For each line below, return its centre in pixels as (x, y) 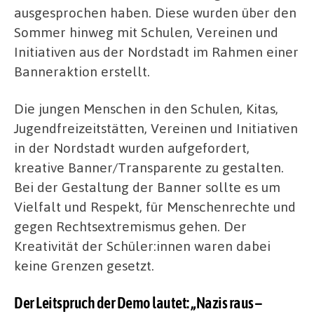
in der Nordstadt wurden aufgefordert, (132, 148)
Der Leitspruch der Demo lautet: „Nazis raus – (138, 302)
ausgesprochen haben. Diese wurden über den (155, 12)
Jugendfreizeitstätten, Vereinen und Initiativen (156, 128)
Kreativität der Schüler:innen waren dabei (142, 246)
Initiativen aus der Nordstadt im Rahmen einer (156, 51)
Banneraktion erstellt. (82, 71)
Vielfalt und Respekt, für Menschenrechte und (155, 207)
